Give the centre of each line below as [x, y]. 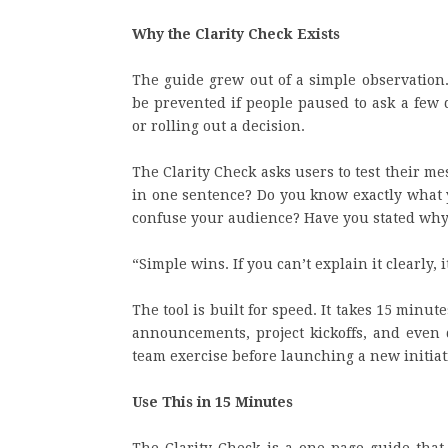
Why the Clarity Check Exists [236, 34]
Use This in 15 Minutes [212, 402]
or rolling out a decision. [218, 126]
